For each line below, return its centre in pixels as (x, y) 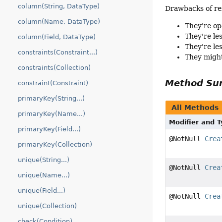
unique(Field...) (42, 191)
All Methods (195, 108)
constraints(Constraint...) (58, 52)
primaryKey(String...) (51, 98)
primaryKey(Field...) (49, 129)
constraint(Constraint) (53, 83)
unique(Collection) (47, 206)
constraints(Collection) (54, 68)
